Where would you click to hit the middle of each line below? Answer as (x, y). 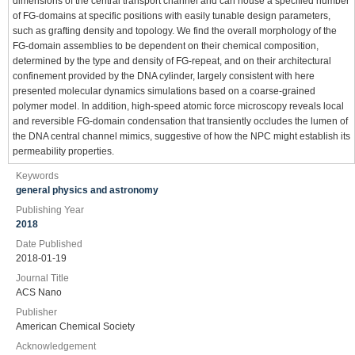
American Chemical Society (75, 326)
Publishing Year (50, 210)
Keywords (37, 176)
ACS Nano (39, 292)
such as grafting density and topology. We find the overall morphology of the (175, 31)
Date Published (49, 244)
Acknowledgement (56, 346)
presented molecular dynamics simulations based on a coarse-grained (164, 91)
